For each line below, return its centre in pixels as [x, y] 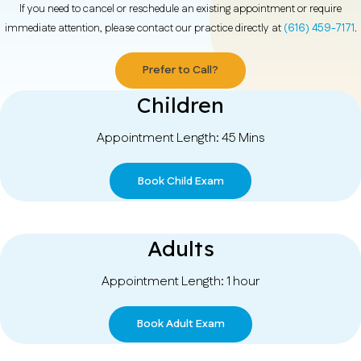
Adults [180, 248]
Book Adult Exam [180, 324]
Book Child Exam [180, 181]
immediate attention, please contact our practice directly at [144, 28]
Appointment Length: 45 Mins [180, 139]
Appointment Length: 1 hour [180, 281]
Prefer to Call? [180, 71]
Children [180, 105]
